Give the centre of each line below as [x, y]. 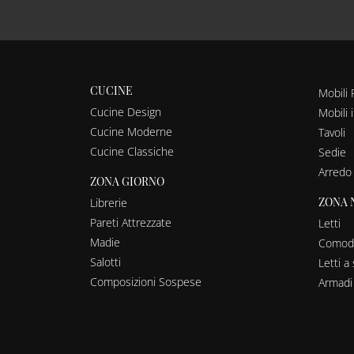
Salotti [105, 262]
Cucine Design [126, 111]
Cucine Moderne [131, 131]
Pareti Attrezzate [131, 222]
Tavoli [331, 132]
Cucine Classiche [132, 151]
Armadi [335, 282]
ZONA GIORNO [127, 181]
